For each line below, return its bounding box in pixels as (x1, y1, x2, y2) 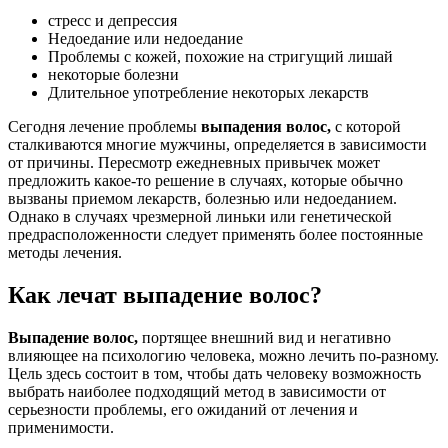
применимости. (8, 418, 114, 436)
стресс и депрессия (48, 12, 177, 30)
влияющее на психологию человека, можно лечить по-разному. (8, 346, 439, 364)
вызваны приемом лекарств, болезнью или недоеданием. (8, 190, 397, 208)
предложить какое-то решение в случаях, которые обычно (8, 172, 403, 190)
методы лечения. (8, 244, 122, 262)
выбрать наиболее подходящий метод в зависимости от (8, 382, 386, 400)
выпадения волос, (197, 118, 331, 136)
